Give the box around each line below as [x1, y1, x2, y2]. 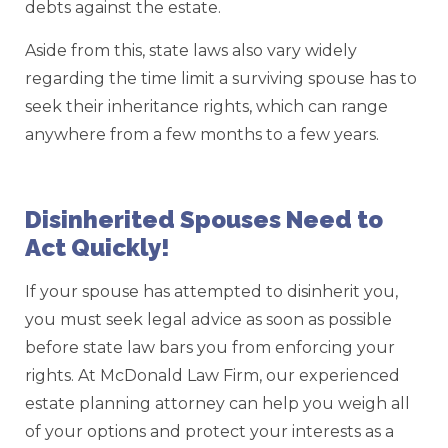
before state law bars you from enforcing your [25, 337, 395, 357]
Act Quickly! [25, 232, 170, 262]
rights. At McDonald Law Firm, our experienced [25, 365, 400, 385]
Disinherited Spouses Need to [25, 204, 383, 234]
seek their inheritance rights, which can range [25, 96, 388, 116]
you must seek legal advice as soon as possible [25, 309, 392, 329]
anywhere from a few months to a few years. [25, 124, 379, 144]
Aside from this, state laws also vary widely [25, 40, 357, 60]
